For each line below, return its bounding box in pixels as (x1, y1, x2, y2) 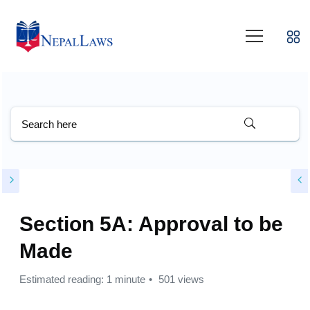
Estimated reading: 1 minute (19, 273, 145, 286)
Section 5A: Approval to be (19, 212, 283, 236)
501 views (156, 273, 204, 286)
